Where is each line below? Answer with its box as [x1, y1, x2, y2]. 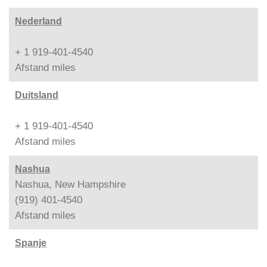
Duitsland [15, 89, 58, 100]
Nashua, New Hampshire [15, 178, 126, 190]
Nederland [15, 15, 62, 26]
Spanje [15, 237, 46, 248]
